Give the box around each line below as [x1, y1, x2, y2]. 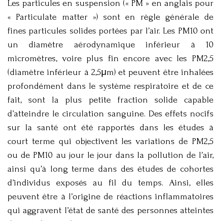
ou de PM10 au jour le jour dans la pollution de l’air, [7, 150, 214, 161]
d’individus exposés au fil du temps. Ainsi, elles [7, 178, 214, 188]
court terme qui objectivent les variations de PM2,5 [7, 136, 214, 147]
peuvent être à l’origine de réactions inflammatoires [7, 191, 214, 202]
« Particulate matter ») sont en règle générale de [7, 12, 214, 23]
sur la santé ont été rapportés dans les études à [7, 122, 214, 133]
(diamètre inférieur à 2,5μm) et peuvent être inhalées [7, 67, 214, 78]
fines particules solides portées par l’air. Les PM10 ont [7, 26, 214, 37]
